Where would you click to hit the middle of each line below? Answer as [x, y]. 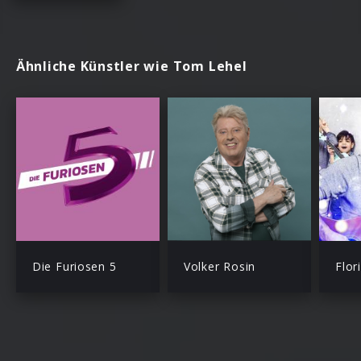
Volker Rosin [220, 266]
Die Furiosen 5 [75, 266]
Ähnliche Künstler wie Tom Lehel [132, 66]
